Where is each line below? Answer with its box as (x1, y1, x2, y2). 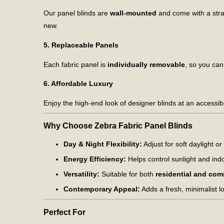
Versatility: (63, 170, 99, 178)
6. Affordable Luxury (43, 79, 113, 88)
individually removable (107, 60, 185, 68)
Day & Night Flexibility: (63, 140, 142, 148)
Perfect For (43, 207, 85, 216)
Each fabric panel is (43, 60, 107, 68)
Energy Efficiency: (63, 155, 126, 163)
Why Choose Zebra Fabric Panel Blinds (43, 121, 192, 130)
